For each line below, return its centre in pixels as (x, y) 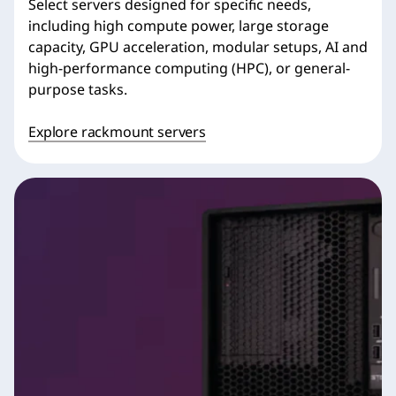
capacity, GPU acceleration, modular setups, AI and (198, 47)
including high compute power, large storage (179, 26)
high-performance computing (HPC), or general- (189, 69)
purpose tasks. (78, 90)
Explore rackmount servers (117, 131)
